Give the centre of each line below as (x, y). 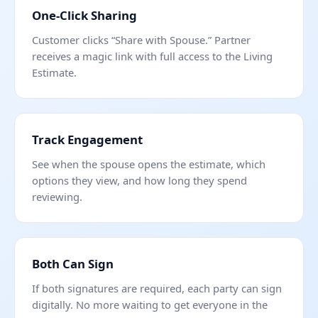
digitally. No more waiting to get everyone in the (150, 305)
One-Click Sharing (84, 16)
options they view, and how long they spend (139, 181)
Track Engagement (87, 140)
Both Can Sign (73, 264)
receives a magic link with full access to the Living (152, 56)
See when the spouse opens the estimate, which (149, 164)
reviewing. (57, 197)
